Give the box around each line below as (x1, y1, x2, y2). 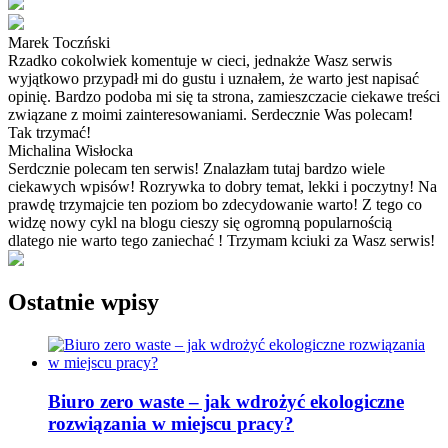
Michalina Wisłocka (8, 141, 133, 159)
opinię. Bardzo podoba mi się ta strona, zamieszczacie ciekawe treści (8, 87, 440, 105)
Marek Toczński (8, 33, 110, 51)
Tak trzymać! (8, 123, 91, 141)
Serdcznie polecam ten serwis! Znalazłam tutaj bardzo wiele (8, 159, 385, 177)
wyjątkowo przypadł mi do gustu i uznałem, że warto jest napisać (8, 69, 419, 87)
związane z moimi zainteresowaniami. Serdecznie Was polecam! (8, 105, 413, 123)
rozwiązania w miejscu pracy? (48, 413, 294, 435)
